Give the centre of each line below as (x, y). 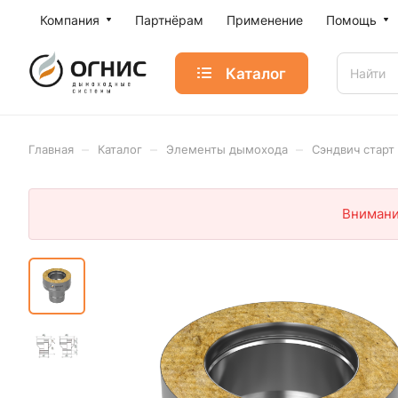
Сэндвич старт (353, 149)
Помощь (351, 20)
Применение (265, 20)
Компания (70, 20)
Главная (51, 149)
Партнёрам (169, 20)
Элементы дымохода (227, 149)
